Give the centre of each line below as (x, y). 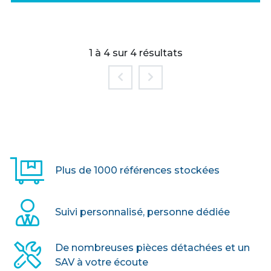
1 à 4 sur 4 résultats (135, 53)
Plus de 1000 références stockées (137, 171)
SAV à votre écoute (102, 262)
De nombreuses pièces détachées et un (152, 247)
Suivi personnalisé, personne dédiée (142, 212)
